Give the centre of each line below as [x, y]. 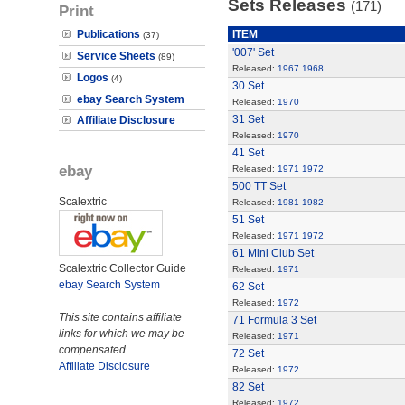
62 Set [248, 287]
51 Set [248, 220]
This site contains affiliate [120, 317]
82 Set [248, 387]
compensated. [94, 350]
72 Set [248, 353]
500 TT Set [259, 186]
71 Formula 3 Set [274, 320]
